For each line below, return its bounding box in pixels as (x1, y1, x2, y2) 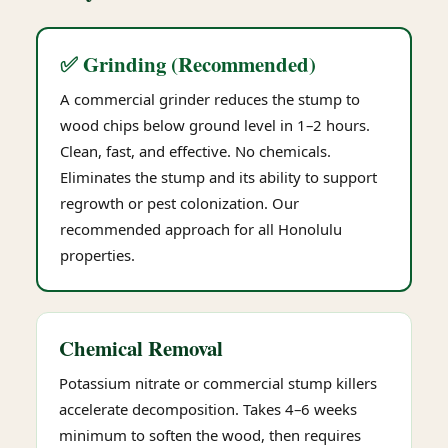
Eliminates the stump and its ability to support (60, 167, 377, 187)
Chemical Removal (59, 333, 223, 363)
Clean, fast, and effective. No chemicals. (60, 141, 331, 161)
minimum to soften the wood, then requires (59, 425, 361, 445)
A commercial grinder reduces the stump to (60, 89, 360, 109)
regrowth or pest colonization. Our (60, 193, 299, 213)
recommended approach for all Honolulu (60, 219, 342, 239)
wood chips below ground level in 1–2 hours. (60, 115, 370, 135)
